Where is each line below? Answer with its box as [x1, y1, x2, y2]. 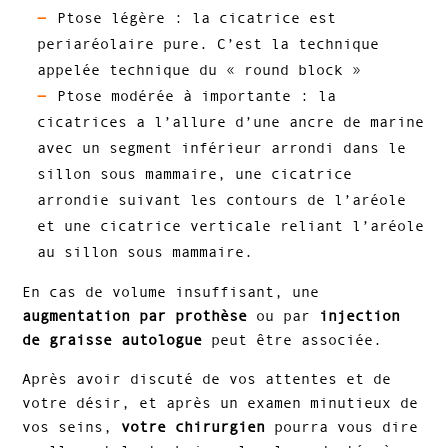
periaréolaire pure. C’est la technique [37, 35, 380, 53]
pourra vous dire [265, 418, 419, 436]
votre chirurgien [112, 418, 266, 436]
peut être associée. [202, 331, 383, 349]
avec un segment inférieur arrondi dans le [37, 139, 407, 157]
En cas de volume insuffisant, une [22, 283, 320, 301]
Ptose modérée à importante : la [57, 87, 337, 105]
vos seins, [22, 418, 113, 436]
